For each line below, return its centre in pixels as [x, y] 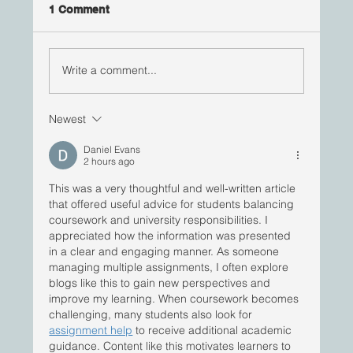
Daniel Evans [112, 149]
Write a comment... [110, 71]
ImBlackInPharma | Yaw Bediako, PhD [203, 121]
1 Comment [80, 9]
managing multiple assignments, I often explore [171, 267]
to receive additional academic [214, 330]
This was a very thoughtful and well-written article [174, 188]
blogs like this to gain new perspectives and [162, 282]
